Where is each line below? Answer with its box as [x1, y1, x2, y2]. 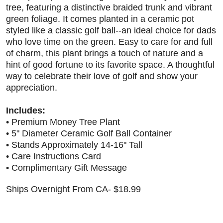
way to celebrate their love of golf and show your [6, 71, 198, 82]
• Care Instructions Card [6, 151, 101, 162]
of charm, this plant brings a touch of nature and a [6, 48, 203, 59]
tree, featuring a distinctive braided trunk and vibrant [6, 2, 212, 13]
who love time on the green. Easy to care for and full [6, 37, 213, 47]
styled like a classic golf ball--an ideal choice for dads [6, 25, 216, 36]
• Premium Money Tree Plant [6, 117, 120, 127]
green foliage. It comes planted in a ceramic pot [6, 14, 194, 24]
